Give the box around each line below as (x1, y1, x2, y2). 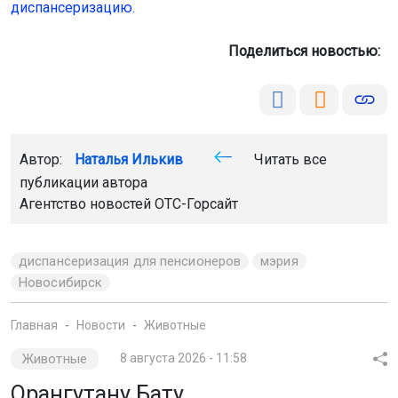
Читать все (251, 150, 327, 168)
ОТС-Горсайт (155, 195, 238, 212)
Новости (76, 317, 125, 332)
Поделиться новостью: (228, 42, 387, 60)
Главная (11, 317, 58, 332)
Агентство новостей (20, 195, 155, 212)
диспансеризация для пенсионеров (19, 252, 242, 269)
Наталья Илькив (75, 150, 183, 168)
